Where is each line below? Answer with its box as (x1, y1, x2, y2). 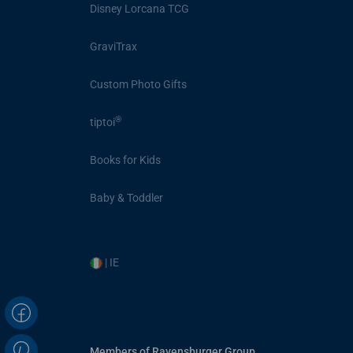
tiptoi (90, 115, 115, 128)
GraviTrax (90, 39, 137, 53)
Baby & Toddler (90, 191, 163, 204)
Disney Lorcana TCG (90, 2, 189, 15)
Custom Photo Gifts (90, 77, 187, 91)
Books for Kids (90, 153, 161, 166)
